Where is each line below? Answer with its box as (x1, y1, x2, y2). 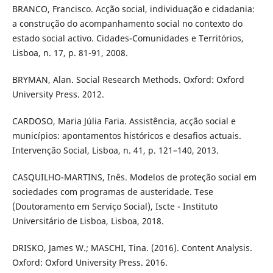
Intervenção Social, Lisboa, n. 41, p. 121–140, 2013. (12, 144, 219, 156)
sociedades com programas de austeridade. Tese (12, 185, 213, 197)
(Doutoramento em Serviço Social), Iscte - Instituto (12, 200, 218, 212)
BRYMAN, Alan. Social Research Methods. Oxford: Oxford (12, 73, 244, 85)
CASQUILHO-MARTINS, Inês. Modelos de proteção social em (12, 171, 257, 183)
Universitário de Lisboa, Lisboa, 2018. (12, 214, 164, 227)
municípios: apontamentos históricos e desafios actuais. (12, 129, 241, 141)
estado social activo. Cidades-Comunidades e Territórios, (12, 32, 244, 44)
